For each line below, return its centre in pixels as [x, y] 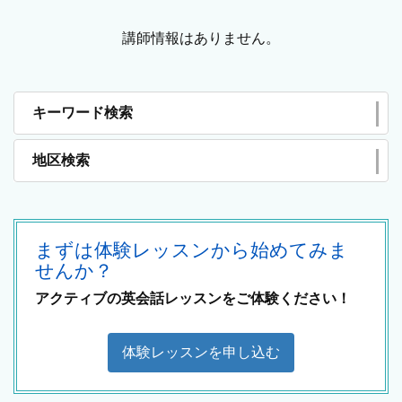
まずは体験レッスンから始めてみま [192, 250]
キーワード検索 [83, 113]
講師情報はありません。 [201, 38]
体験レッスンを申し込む [201, 352]
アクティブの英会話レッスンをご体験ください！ [193, 298]
